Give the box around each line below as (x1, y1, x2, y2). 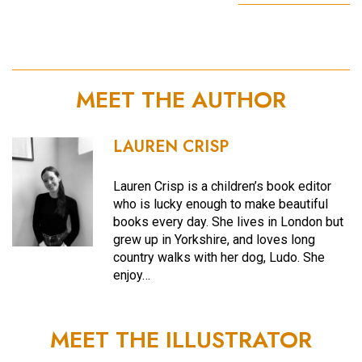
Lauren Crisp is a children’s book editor (113, 178, 332, 194)
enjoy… (113, 267, 151, 283)
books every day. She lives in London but (113, 213, 344, 229)
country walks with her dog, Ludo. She (113, 249, 326, 265)
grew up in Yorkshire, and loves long (113, 231, 316, 247)
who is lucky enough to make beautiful (113, 196, 329, 212)
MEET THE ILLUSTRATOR (50, 322, 312, 356)
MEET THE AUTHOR (76, 82, 286, 116)
